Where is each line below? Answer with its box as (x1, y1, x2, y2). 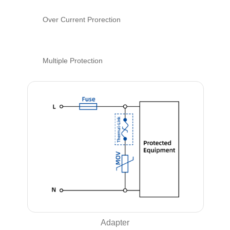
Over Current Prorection (43, 15, 121, 24)
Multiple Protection (43, 56, 103, 65)
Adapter (101, 218, 129, 227)
